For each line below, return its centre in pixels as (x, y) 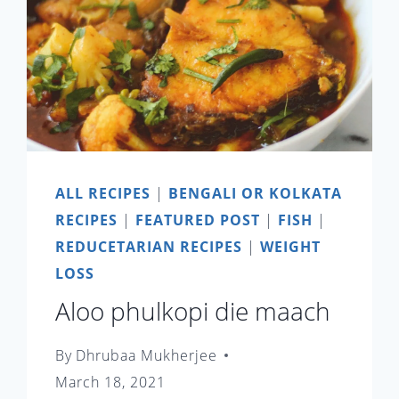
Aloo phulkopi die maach (193, 311)
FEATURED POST (198, 220)
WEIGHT (291, 247)
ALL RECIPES (103, 194)
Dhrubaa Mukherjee (146, 355)
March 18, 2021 (111, 382)
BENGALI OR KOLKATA (256, 194)
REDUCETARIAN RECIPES (149, 247)
